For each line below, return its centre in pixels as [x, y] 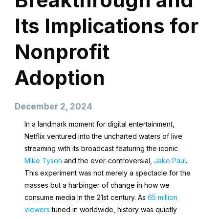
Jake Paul [170, 161]
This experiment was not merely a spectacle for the [108, 173]
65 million [163, 197]
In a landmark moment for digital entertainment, [99, 124]
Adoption [60, 78]
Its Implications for [107, 26]
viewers [37, 209]
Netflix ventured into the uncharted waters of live [103, 136]
